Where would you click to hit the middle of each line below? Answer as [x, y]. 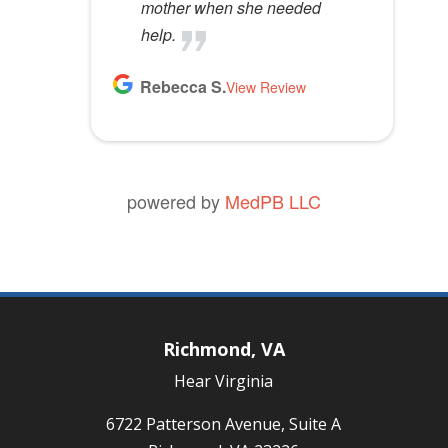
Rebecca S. [182, 87]
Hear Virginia [224, 381]
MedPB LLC [272, 201]
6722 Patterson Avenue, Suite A [224, 424]
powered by [175, 201]
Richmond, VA [223, 349]
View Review [265, 87]
